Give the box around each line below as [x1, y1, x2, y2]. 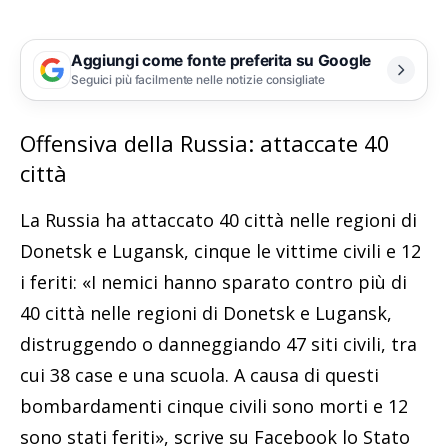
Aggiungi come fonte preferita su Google [71, 51, 371, 71]
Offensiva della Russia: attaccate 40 [20, 127, 390, 158]
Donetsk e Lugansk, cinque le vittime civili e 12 [20, 238, 421, 263]
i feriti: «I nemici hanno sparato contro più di [20, 269, 407, 294]
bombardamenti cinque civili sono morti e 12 [20, 393, 408, 418]
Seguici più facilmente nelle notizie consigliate [71, 72, 326, 88]
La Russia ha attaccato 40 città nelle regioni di [20, 207, 417, 232]
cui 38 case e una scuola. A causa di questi [20, 362, 379, 387]
